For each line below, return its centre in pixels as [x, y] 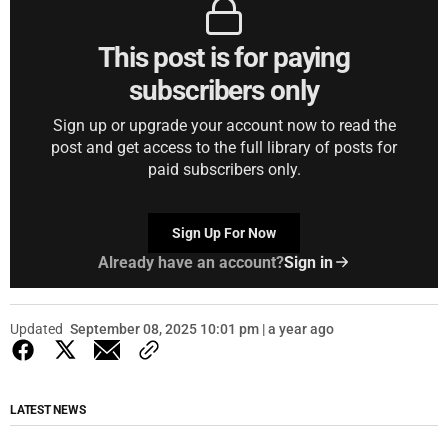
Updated [36, 328]
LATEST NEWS [48, 409]
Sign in [308, 262]
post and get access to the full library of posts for [224, 147]
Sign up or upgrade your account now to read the [224, 125]
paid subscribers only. [224, 169]
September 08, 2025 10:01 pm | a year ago [202, 328]
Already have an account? [190, 262]
